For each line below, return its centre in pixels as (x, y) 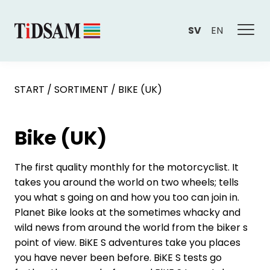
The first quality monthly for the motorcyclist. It (127, 167)
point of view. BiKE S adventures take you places (127, 243)
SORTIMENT (81, 89)
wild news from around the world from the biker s (131, 228)
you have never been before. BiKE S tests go (118, 258)
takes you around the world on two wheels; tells (127, 182)
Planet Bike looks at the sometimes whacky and (127, 212)
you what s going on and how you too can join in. (127, 197)
